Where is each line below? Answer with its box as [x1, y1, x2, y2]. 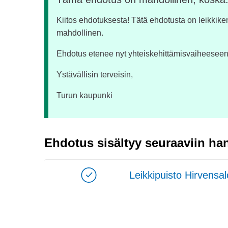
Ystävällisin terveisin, [56, 70, 133, 79]
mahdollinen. [56, 28, 103, 37]
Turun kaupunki [56, 91, 112, 100]
